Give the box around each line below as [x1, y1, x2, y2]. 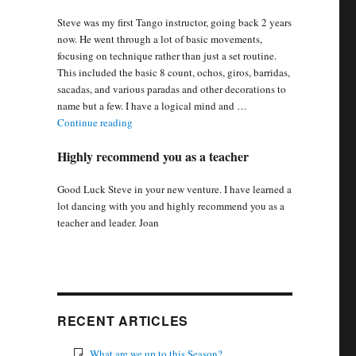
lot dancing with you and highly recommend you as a [56, 199, 284, 214]
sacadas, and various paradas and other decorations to [56, 82, 286, 97]
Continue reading [56, 115, 133, 130]
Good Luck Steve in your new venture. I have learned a [56, 182, 292, 197]
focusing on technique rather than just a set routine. [56, 48, 277, 64]
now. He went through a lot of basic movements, [56, 32, 262, 47]
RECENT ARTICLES [56, 311, 189, 331]
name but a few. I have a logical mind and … [56, 99, 247, 114]
